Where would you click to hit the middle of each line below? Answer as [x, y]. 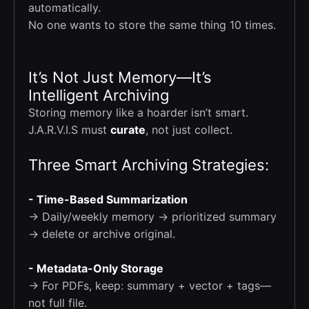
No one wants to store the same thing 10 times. [152, 25]
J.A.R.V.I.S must [69, 130]
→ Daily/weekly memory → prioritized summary [152, 217]
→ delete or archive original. [102, 234]
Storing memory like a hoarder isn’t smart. [138, 113]
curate [128, 130]
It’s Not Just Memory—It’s [120, 78]
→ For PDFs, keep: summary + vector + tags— [150, 286]
